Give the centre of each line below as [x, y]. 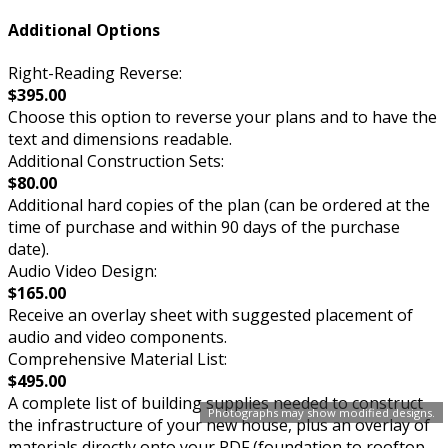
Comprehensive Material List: [117, 359]
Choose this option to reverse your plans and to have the [222, 117]
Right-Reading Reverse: [95, 73]
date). [28, 249]
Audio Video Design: [82, 271]
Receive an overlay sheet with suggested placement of [210, 315]
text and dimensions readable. [120, 139]
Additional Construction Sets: [116, 161]
